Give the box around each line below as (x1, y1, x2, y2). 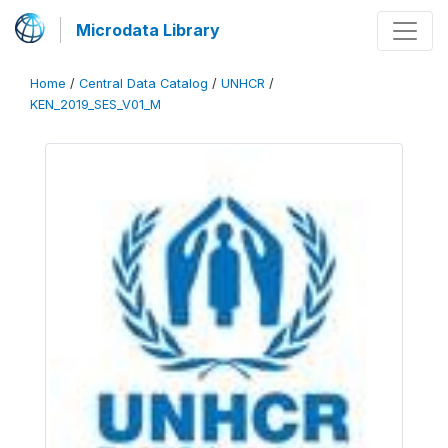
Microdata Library (76, 20, 220, 40)
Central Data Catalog (79, 76, 208, 91)
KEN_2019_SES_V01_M (30, 97, 161, 112)
